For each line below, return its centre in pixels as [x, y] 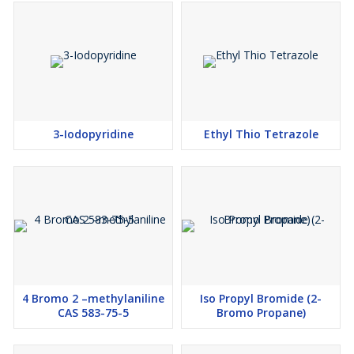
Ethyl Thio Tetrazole [261, 134]
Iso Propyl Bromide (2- [261, 298]
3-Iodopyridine [93, 134]
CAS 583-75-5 [93, 313]
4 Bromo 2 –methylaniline [93, 298]
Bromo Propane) [261, 313]
